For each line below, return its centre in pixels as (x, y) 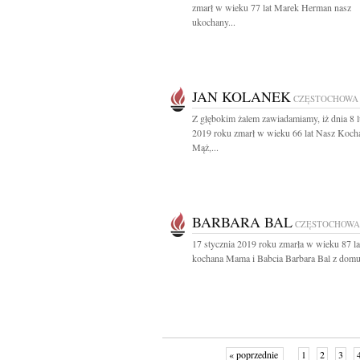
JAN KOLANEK (241, 96)
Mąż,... (205, 147)
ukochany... (214, 22)
